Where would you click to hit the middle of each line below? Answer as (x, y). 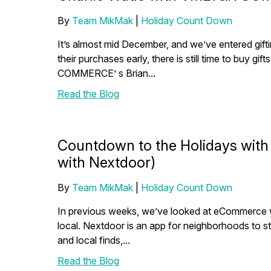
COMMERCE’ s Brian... (106, 73)
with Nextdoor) (106, 162)
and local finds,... (93, 240)
